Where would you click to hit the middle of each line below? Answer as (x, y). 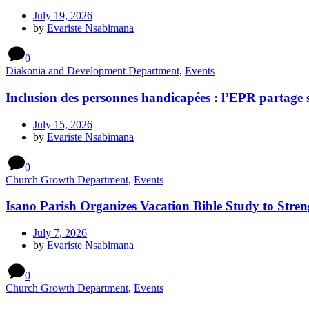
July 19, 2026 (63, 16)
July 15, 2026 (63, 124)
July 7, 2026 (60, 233)
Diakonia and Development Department (92, 71)
